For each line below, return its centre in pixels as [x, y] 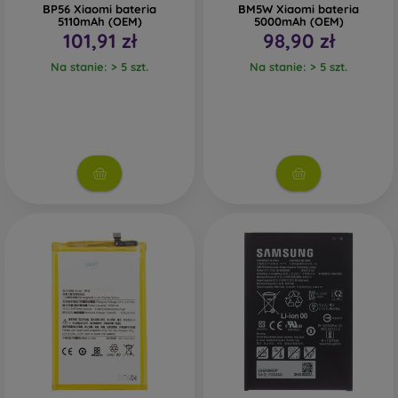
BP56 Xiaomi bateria [99, 9]
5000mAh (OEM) [298, 21]
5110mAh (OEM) [99, 21]
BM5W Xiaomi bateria [298, 9]
